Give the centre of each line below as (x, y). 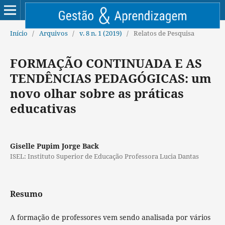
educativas (43, 108)
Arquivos (53, 33)
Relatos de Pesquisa (164, 33)
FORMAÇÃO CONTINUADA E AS (106, 63)
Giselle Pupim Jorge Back (54, 146)
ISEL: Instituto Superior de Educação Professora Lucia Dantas (104, 156)
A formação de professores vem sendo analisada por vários (110, 217)
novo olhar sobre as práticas (97, 93)
